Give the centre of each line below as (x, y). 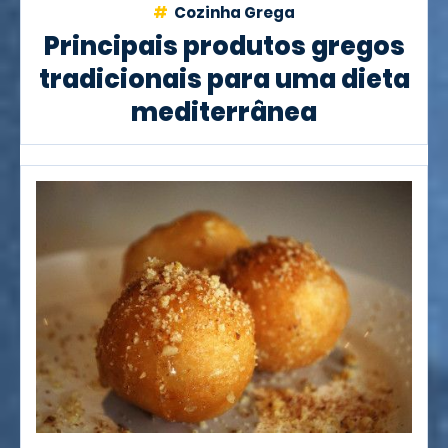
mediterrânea (224, 112)
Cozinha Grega (233, 13)
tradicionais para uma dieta (224, 79)
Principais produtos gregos (224, 46)
